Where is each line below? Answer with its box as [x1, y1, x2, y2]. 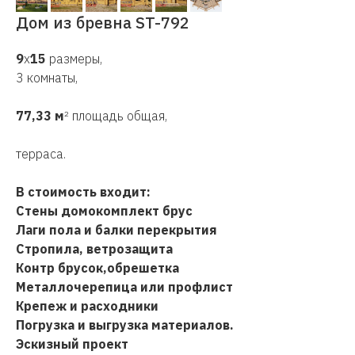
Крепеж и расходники [16, 298, 158, 314]
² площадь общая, [64, 108, 167, 124]
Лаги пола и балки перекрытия [16, 222, 217, 238]
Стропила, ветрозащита [16, 241, 173, 257]
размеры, [49, 51, 102, 67]
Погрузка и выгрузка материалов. [16, 317, 234, 333]
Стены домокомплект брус [16, 203, 193, 219]
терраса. [16, 146, 66, 162]
